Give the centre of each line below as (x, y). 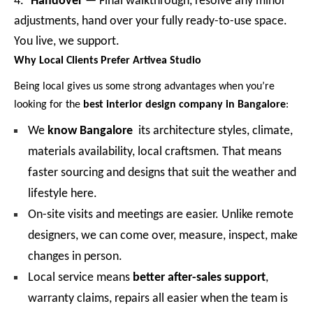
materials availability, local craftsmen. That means (155, 152)
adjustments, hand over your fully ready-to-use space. (151, 22)
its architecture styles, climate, (213, 131)
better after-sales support (199, 278)
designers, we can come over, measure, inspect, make (163, 236)
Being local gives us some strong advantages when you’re (144, 86)
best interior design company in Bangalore (184, 104)
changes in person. (75, 257)
